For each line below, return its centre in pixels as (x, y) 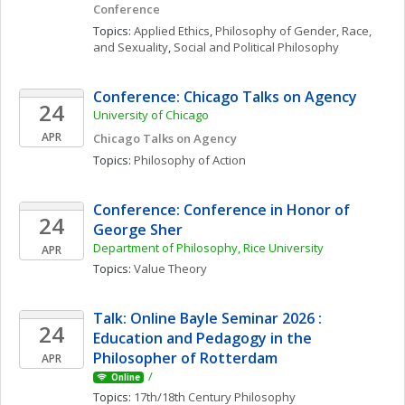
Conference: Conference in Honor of (221, 210)
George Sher (138, 230)
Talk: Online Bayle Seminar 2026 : (207, 318)
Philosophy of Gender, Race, (293, 31)
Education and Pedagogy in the (202, 338)
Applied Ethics (172, 31)
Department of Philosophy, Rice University (208, 248)
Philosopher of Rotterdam (185, 358)
